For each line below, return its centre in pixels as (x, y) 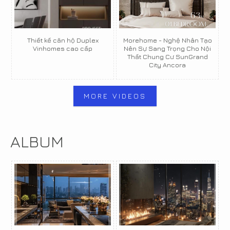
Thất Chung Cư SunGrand (167, 56)
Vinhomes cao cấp (63, 48)
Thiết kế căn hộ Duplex (63, 40)
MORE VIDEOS (115, 96)
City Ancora (167, 65)
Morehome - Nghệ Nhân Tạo (167, 40)
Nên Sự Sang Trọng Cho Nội (167, 48)
